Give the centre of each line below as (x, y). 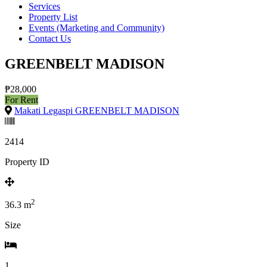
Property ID (27, 162)
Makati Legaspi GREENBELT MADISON (97, 110)
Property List (53, 17)
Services (44, 6)
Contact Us (50, 38)
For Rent (21, 100)
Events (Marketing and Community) (97, 28)
